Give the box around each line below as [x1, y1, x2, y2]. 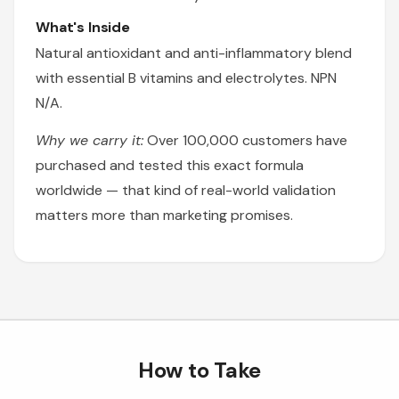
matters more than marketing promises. [36, 205, 293, 224]
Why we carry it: [36, 130, 143, 150]
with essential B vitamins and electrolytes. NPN [36, 68, 337, 87]
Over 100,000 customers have [143, 130, 347, 150]
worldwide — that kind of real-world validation [36, 180, 336, 199]
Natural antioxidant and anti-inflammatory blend [36, 43, 352, 62]
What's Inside [36, 17, 130, 37]
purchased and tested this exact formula [36, 155, 304, 175]
